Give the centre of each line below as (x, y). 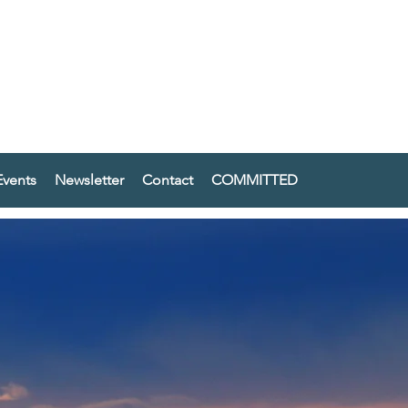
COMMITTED (254, 180)
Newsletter (89, 180)
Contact (167, 180)
